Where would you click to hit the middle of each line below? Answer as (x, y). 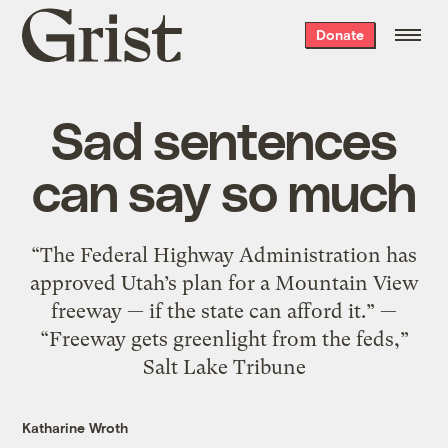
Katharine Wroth (75, 427)
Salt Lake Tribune (224, 366)
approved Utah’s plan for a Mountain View (224, 282)
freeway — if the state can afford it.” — (224, 310)
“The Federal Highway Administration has (224, 254)
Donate (339, 34)
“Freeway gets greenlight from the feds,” (224, 338)
